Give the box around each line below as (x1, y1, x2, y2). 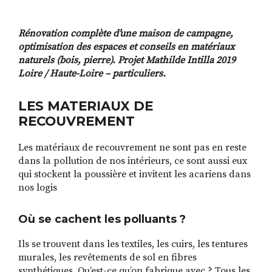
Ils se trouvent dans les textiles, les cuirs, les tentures (18, 238, 248, 251)
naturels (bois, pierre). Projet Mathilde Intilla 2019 (18, 54, 236, 67)
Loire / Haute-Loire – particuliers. (18, 67, 166, 80)
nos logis (18, 182, 57, 194)
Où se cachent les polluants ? (18, 212, 186, 226)
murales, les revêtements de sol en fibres (18, 251, 197, 264)
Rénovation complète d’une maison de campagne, (18, 27, 233, 40)
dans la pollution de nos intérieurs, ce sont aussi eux (18, 155, 247, 168)
